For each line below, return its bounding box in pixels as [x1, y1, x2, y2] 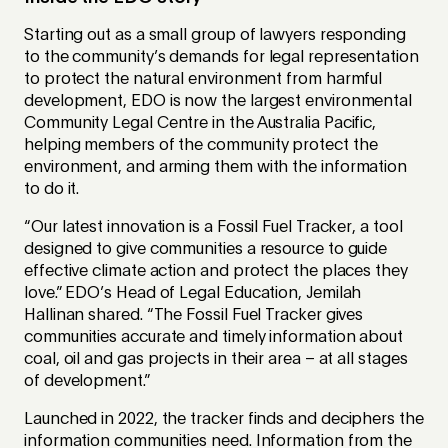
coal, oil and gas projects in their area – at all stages [24, 352, 408, 369]
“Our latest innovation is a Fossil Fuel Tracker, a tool [24, 220, 403, 237]
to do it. [24, 182, 80, 199]
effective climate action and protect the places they [24, 264, 408, 281]
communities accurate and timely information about [24, 330, 404, 347]
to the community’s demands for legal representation [24, 50, 419, 67]
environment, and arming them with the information [24, 160, 408, 177]
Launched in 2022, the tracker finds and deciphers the [24, 412, 424, 429]
